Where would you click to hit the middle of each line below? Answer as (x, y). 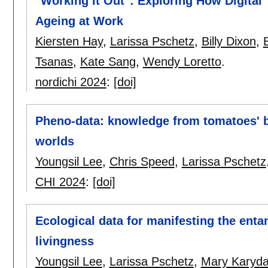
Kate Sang (108, 61)
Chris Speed (142, 162)
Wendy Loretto (182, 61)
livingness (64, 241)
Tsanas (54, 61)
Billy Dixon (229, 41)
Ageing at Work (79, 21)
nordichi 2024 (71, 82)
